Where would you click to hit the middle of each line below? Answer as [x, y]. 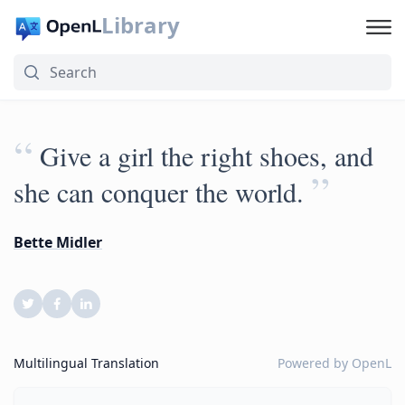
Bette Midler [58, 242]
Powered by [315, 363]
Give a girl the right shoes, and [207, 155]
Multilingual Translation [86, 363]
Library [140, 25]
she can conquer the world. [159, 192]
